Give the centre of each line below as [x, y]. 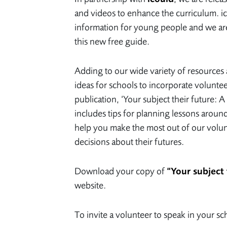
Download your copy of [121, 171]
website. [90, 185]
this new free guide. [112, 41]
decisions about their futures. [129, 142]
